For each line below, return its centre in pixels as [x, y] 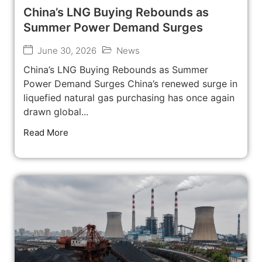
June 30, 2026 [67, 51]
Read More [46, 133]
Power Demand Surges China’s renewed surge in [130, 84]
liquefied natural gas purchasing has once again [129, 98]
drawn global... [56, 112]
